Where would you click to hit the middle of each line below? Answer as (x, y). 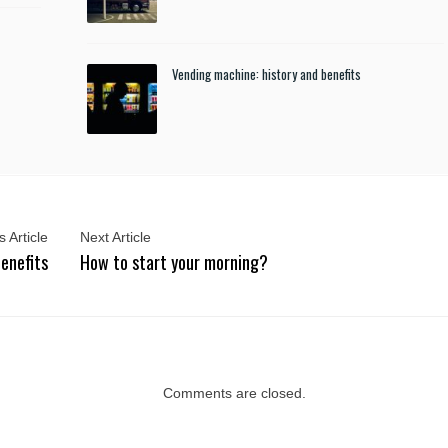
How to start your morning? (174, 262)
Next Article (115, 237)
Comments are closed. (234, 393)
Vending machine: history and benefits (266, 74)
